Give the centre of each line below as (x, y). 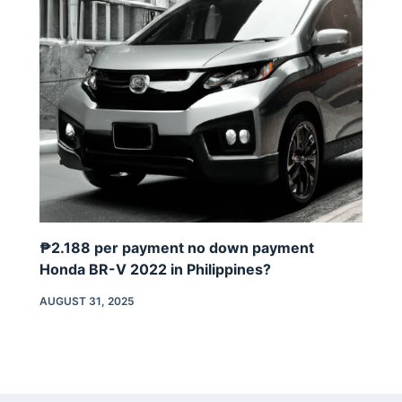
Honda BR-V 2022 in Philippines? (155, 269)
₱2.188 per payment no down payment (177, 247)
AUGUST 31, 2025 (87, 301)
